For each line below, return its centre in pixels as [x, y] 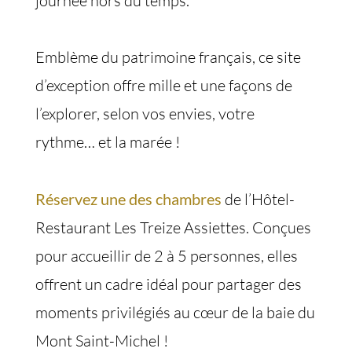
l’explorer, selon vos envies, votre [145, 114]
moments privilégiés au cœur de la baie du [175, 312]
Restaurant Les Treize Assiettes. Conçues [173, 227]
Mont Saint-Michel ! [102, 341]
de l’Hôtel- [258, 199]
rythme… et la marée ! [108, 142]
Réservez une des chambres [128, 199]
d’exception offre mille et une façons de [164, 85]
